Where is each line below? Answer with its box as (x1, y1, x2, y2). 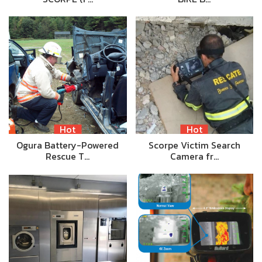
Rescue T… (46, 149, 90, 164)
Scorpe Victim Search (148, 138, 240, 153)
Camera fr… (170, 149, 219, 164)
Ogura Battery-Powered (16, 138, 119, 153)
